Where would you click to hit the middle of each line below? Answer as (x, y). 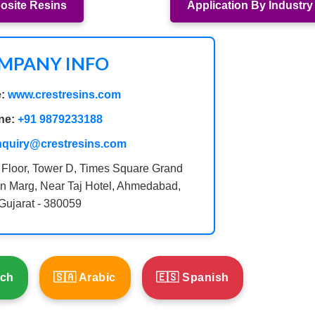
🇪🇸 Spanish (192, 278)
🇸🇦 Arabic (85, 278)
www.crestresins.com (64, 95)
